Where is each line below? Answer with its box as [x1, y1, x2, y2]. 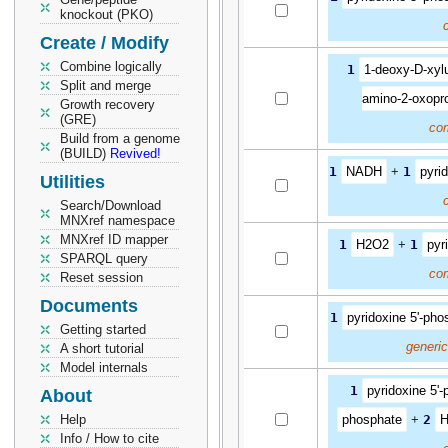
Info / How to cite [60, 431, 159, 446]
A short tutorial [60, 341, 144, 356]
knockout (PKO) [60, 7, 153, 22]
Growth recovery [60, 97, 155, 112]
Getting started [60, 322, 146, 337]
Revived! [110, 146, 161, 161]
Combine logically [60, 59, 162, 74]
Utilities [40, 172, 105, 192]
